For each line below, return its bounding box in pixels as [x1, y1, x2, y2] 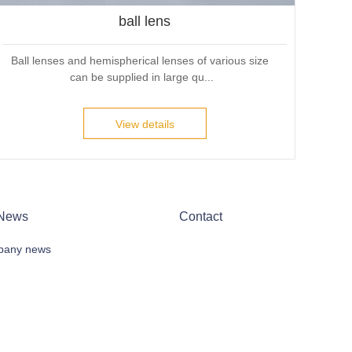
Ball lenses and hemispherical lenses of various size [11, 53, 269, 67]
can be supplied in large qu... [69, 70, 214, 83]
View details [115, 117, 174, 130]
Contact [179, 210, 223, 224]
